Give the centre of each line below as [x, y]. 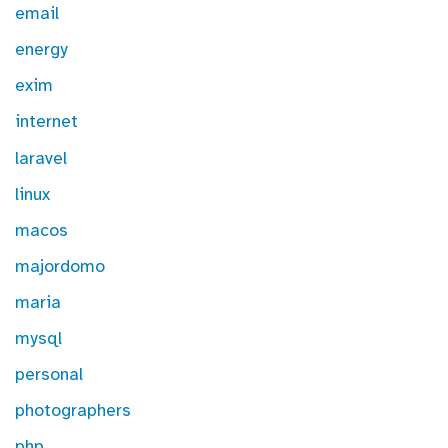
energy [41, 49]
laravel [41, 157]
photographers [73, 409]
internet [46, 121]
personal [49, 373]
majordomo [60, 265]
